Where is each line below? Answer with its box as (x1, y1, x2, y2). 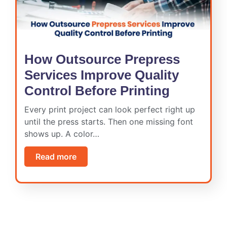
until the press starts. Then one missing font (24, 117, 193, 127)
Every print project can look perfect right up (24, 104, 195, 115)
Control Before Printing (24, 83, 170, 99)
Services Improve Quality (24, 67, 179, 83)
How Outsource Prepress (24, 52, 180, 67)
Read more (35, 152, 77, 162)
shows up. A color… (24, 129, 99, 139)
